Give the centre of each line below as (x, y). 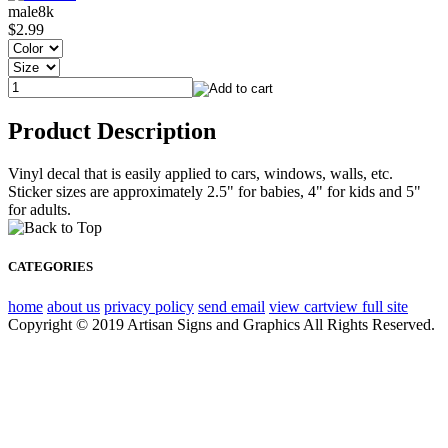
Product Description (112, 131)
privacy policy (149, 306)
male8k (31, 12)
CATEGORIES (50, 267)
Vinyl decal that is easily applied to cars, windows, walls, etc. (200, 174)
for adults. (39, 210)
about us (73, 306)
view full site (367, 306)
